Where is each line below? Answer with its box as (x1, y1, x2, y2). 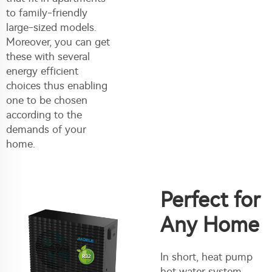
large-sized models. (6, 21, 97, 33)
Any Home (160, 212, 259, 237)
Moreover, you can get (6, 36, 110, 48)
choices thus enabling (6, 80, 107, 92)
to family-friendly (6, 7, 87, 19)
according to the (6, 109, 82, 121)
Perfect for (160, 188, 260, 212)
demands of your (6, 123, 86, 135)
